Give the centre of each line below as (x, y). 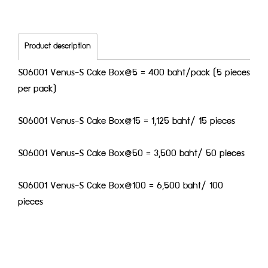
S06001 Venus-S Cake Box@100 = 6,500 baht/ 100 (121, 186)
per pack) (37, 89)
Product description (58, 46)
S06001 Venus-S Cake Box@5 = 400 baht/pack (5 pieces (134, 73)
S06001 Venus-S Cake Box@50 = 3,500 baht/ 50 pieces (131, 154)
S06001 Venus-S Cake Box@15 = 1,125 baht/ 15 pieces (127, 122)
